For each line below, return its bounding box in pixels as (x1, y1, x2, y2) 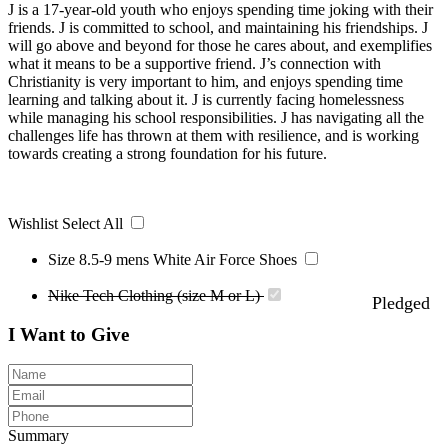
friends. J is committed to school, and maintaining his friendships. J (8, 18, 428, 36)
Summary (8, 427, 69, 445)
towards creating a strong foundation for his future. (8, 144, 327, 162)
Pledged (372, 292, 430, 313)
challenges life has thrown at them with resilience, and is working (8, 126, 419, 144)
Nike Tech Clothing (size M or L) (48, 286, 264, 304)
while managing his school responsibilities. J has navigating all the (8, 108, 424, 126)
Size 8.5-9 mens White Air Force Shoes (48, 250, 301, 268)
